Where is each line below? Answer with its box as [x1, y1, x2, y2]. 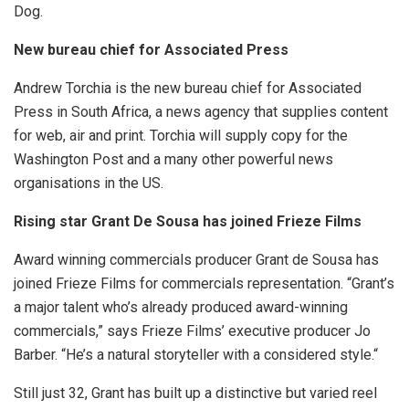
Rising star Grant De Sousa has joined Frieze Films [14, 213, 362, 231]
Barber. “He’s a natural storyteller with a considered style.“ [14, 346, 378, 364]
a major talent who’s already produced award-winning [14, 299, 348, 317]
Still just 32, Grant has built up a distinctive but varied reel [14, 384, 377, 403]
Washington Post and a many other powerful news [14, 151, 333, 169]
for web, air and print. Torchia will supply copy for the [14, 127, 348, 145]
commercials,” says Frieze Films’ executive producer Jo [14, 322, 371, 341]
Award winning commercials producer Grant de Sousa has [14, 251, 379, 269]
